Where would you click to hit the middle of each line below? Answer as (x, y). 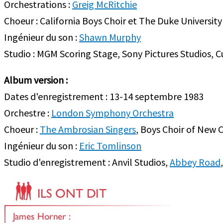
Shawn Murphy (110, 37)
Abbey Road (195, 162)
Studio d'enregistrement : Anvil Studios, (87, 162)
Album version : (36, 80)
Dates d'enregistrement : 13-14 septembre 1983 (104, 96)
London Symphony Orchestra (112, 113)
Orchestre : (28, 113)
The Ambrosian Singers (88, 129)
